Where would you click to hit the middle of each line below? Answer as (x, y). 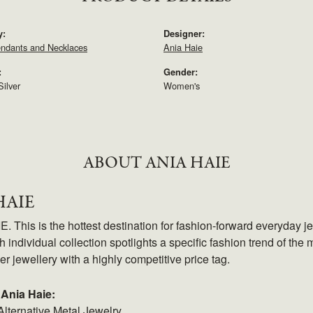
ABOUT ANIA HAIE (156, 163)
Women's (182, 86)
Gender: (181, 72)
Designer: (184, 34)
